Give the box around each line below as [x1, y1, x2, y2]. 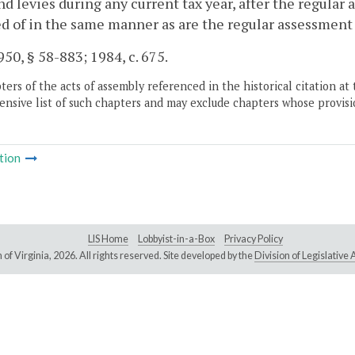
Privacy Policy [224, 233, 283, 246]
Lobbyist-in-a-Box [138, 233, 215, 246]
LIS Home [88, 233, 128, 246]
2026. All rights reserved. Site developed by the [52, 250, 254, 262]
